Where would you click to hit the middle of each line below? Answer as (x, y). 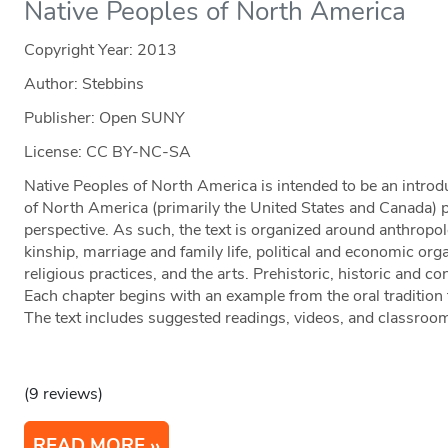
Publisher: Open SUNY (105, 118)
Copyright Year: (81, 50)
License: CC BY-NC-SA (108, 152)
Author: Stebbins (84, 84)
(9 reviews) (64, 394)
